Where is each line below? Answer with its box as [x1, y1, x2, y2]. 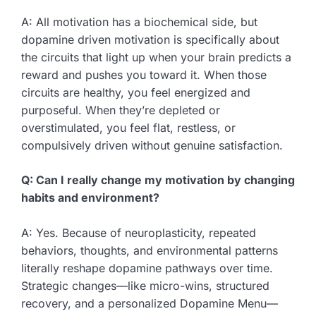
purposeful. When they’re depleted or [21, 103, 220, 118]
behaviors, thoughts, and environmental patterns [21, 243, 278, 258]
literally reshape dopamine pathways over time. [21, 261, 273, 276]
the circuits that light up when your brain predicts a [21, 50, 291, 65]
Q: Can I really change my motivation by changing [21, 173, 295, 188]
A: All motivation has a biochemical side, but [21, 15, 257, 30]
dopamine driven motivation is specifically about [21, 32, 279, 47]
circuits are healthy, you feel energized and [21, 85, 250, 100]
